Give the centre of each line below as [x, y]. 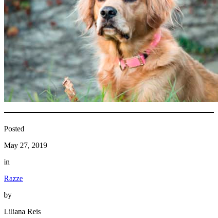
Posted [14, 128]
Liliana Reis [22, 211]
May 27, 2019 [26, 145]
